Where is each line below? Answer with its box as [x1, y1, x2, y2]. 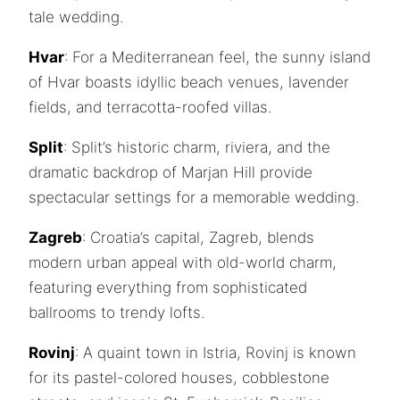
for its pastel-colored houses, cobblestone [29, 368, 329, 387]
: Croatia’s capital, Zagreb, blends [82, 228, 314, 246]
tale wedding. [29, 7, 123, 26]
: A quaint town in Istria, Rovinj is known [75, 343, 356, 362]
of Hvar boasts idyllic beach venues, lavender [29, 72, 349, 91]
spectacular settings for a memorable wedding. [29, 187, 359, 206]
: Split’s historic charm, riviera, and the [63, 137, 330, 156]
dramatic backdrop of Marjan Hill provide [29, 162, 312, 181]
